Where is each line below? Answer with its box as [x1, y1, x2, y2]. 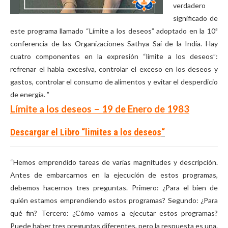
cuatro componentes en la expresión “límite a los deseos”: [10, 52, 218, 61]
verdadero [173, 1, 206, 10]
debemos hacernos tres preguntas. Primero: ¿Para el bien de [10, 183, 218, 192]
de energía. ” [10, 90, 49, 99]
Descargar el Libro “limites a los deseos [10, 127, 161, 137]
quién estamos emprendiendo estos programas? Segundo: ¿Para [10, 196, 218, 205]
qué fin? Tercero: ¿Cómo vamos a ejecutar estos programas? [10, 209, 218, 217]
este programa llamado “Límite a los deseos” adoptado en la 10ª [10, 26, 218, 35]
